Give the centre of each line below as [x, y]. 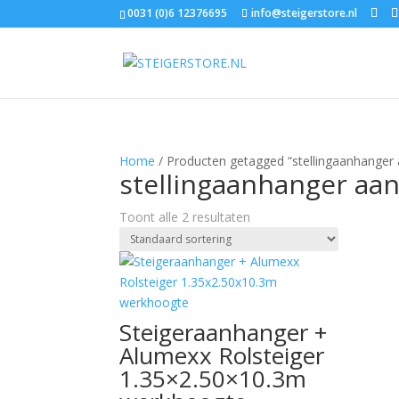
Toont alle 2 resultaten [185, 217]
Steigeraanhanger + [224, 332]
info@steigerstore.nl [305, 13]
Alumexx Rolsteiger [222, 355]
